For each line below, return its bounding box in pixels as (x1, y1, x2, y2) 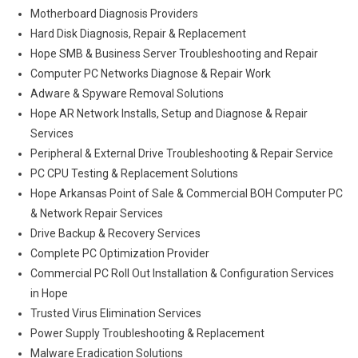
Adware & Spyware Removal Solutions (30, 87, 224, 100)
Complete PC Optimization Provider (30, 247, 209, 260)
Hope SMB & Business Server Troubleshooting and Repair (30, 47, 318, 60)
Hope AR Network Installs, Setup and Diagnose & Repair (30, 107, 308, 120)
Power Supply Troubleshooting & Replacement (30, 327, 265, 340)
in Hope (30, 287, 68, 300)
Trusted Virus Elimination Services (30, 307, 201, 320)
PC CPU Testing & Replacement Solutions (30, 167, 238, 180)
